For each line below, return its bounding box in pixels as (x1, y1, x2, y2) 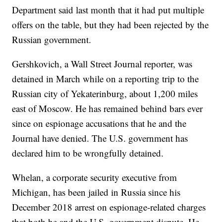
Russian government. (12, 33, 92, 46)
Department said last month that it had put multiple (12, 3, 205, 16)
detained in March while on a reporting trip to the (12, 72, 199, 85)
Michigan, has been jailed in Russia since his (12, 186, 181, 199)
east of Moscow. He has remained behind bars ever (12, 102, 203, 115)
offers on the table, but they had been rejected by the (12, 18, 209, 31)
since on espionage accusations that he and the (12, 117, 187, 130)
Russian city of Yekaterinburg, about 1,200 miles (12, 87, 198, 100)
